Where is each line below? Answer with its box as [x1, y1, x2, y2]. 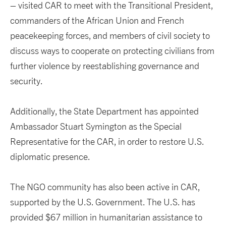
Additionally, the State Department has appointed [10, 106, 199, 117]
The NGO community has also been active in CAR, [10, 182, 200, 193]
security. [10, 76, 43, 87]
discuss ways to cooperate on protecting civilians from [10, 45, 214, 56]
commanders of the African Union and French [10, 15, 184, 26]
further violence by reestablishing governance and [10, 61, 199, 72]
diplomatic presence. [10, 151, 90, 162]
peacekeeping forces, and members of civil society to [10, 30, 210, 41]
